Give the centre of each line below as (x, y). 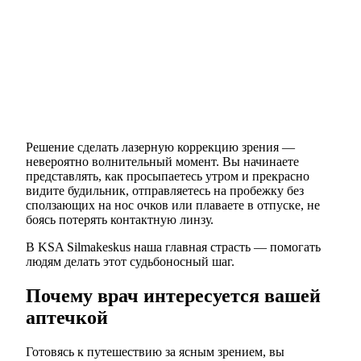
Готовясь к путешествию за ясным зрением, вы (155, 351)
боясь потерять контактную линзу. (120, 220)
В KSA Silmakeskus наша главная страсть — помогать (173, 247)
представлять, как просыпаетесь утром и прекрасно (168, 176)
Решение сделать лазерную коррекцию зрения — (160, 147)
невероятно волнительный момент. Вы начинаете (162, 162)
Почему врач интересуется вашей (173, 295)
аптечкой (67, 317)
